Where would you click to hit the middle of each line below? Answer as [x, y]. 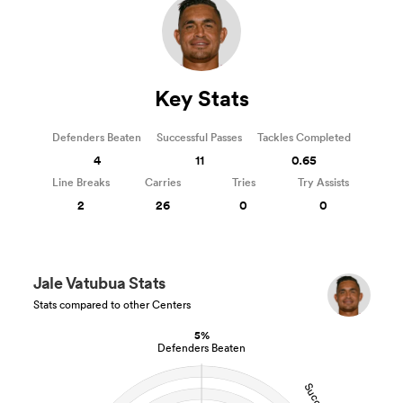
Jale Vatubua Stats [99, 283]
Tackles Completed [304, 138]
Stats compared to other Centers [112, 305]
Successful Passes [199, 138]
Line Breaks [81, 183]
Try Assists [324, 183]
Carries [163, 183]
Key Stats [201, 99]
